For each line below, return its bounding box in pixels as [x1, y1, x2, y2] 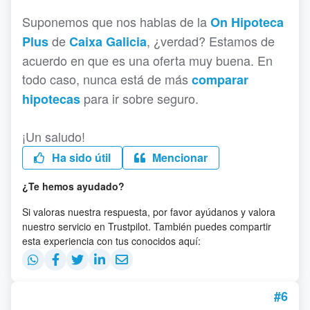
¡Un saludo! [22, 127, 85, 146]
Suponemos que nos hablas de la [22, 12, 210, 31]
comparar [192, 71, 248, 89]
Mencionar [149, 149, 208, 166]
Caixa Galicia [69, 33, 147, 51]
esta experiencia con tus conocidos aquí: [22, 234, 201, 248]
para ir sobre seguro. [80, 89, 199, 108]
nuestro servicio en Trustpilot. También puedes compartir [22, 219, 271, 234]
